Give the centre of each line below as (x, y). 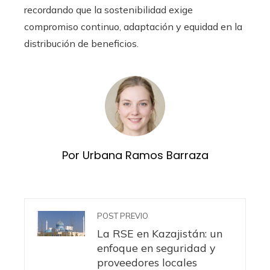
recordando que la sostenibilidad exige (108, 10)
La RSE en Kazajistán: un (160, 234)
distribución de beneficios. (81, 44)
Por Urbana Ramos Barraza (135, 155)
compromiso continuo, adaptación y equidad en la (133, 27)
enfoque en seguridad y (156, 248)
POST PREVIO (123, 216)
